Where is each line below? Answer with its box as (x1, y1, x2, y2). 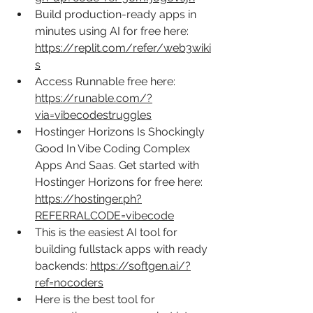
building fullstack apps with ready (35, 242, 210, 256)
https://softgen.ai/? (90, 259, 191, 272)
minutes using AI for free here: (35, 24, 191, 38)
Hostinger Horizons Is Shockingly (35, 124, 208, 138)
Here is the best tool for (35, 292, 158, 306)
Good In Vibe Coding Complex (35, 141, 193, 155)
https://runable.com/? (35, 91, 152, 105)
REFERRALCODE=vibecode (35, 208, 174, 222)
